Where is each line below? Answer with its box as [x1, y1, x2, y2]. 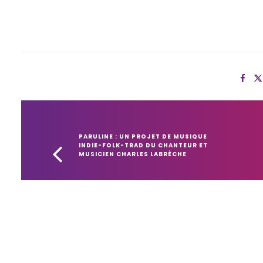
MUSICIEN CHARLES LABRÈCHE [79, 150, 187, 159]
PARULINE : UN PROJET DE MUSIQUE [79, 132, 207, 141]
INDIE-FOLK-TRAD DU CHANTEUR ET [79, 141, 208, 150]
